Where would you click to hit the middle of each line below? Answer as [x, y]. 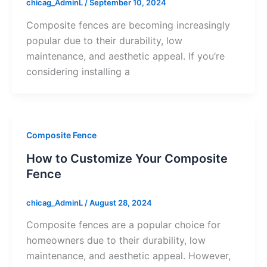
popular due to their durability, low [104, 41]
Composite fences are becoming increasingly [128, 25]
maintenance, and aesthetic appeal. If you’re [125, 56]
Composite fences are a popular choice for [123, 225]
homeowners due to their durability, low [116, 240]
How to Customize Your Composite [127, 158]
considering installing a [78, 72]
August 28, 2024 [121, 202]
